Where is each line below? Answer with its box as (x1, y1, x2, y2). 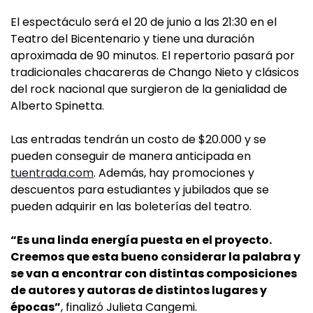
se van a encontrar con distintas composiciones (10, 265, 297, 282)
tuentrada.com (10, 165, 94, 182)
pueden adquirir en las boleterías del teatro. (10, 198, 252, 215)
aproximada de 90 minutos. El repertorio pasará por (10, 48, 295, 64)
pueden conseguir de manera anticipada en (10, 148, 251, 165)
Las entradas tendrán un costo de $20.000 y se (10, 131, 266, 148)
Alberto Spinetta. (10, 98, 104, 115)
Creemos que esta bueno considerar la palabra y (10, 249, 300, 265)
